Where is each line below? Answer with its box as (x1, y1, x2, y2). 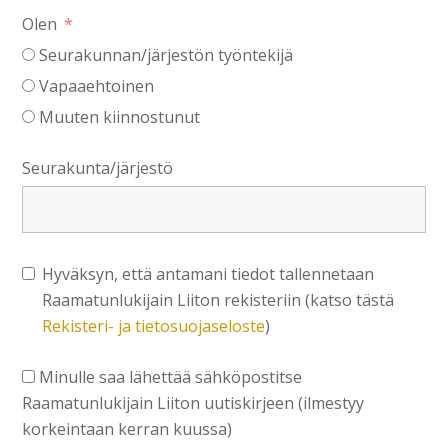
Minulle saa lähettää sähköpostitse (39, 366, 303, 389)
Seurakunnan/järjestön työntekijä (39, 44, 294, 67)
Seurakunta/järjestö (22, 157, 174, 180)
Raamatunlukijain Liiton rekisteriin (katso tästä (42, 289, 395, 312)
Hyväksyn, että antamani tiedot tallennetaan (42, 263, 375, 286)
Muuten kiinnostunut (39, 106, 201, 129)
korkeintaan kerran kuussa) (22, 418, 233, 441)
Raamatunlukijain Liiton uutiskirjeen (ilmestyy (22, 392, 365, 415)
